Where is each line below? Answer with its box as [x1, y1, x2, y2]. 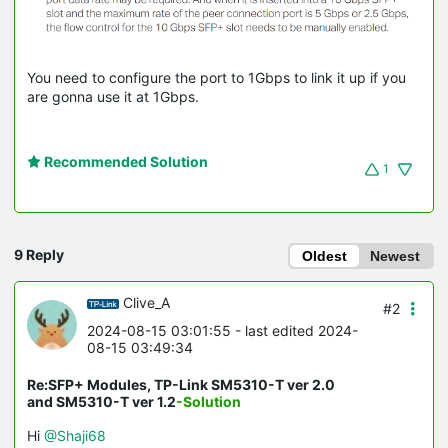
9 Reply [14, 246, 64, 264]
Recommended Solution [41, 153, 208, 171]
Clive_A [123, 294, 170, 312]
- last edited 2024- [231, 322, 358, 340]
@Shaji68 [44, 427, 106, 445]
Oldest [302, 248, 347, 265]
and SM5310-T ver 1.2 [27, 393, 176, 411]
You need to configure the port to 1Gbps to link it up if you [27, 69, 406, 87]
